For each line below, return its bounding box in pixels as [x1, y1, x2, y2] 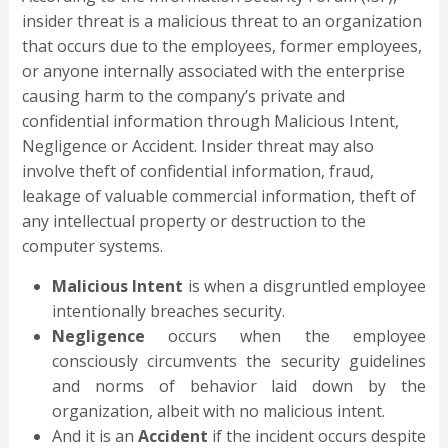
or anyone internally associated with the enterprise [21, 60, 405, 83]
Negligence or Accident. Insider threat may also [21, 135, 374, 158]
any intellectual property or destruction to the [21, 210, 366, 233]
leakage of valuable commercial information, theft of [21, 185, 416, 208]
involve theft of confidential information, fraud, [21, 160, 374, 183]
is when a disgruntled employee [183, 275, 427, 298]
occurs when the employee [144, 325, 427, 348]
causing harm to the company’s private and [21, 85, 345, 108]
